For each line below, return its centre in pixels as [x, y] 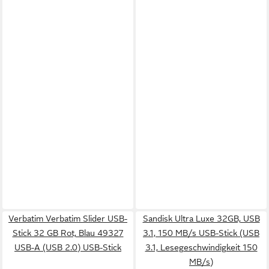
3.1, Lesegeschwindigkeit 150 [201, 247]
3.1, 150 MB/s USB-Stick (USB [201, 233]
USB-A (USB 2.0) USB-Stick [68, 247]
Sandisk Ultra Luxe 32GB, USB [201, 218]
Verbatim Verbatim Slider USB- [68, 218]
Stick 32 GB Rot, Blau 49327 [68, 233]
